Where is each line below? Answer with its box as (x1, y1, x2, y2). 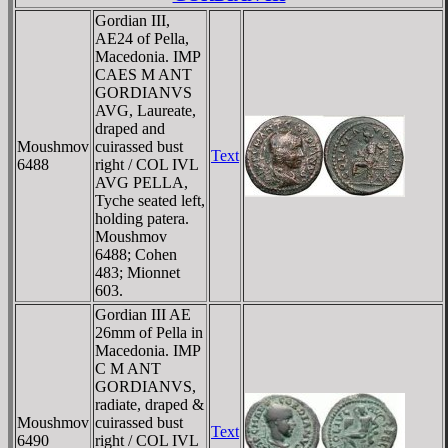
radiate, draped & (95, 395, 204, 413)
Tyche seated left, (95, 191, 205, 209)
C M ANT (95, 359, 161, 377)
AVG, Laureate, (95, 101, 196, 119)
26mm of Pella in (95, 323, 203, 341)
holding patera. (95, 209, 189, 227)
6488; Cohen (95, 245, 177, 263)
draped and (95, 119, 165, 137)
